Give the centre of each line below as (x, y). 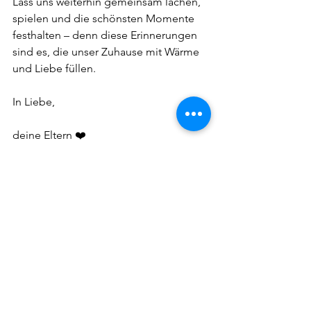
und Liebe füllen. (54, 69)
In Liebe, (34, 102)
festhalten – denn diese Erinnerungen (106, 35)
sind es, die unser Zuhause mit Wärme (107, 52)
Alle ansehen (194, 218)
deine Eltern (44, 135)
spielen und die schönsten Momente (105, 19)
